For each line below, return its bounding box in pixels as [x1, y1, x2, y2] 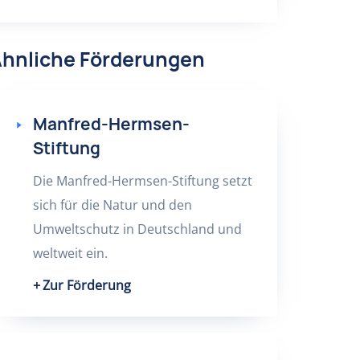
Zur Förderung [42, 276, 131, 294]
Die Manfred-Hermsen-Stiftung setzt [32, 172, 252, 190]
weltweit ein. [32, 244, 108, 262]
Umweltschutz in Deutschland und [32, 220, 242, 238]
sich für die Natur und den [32, 196, 192, 214]
